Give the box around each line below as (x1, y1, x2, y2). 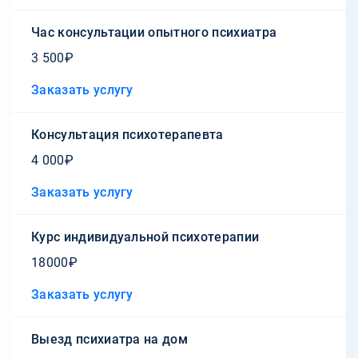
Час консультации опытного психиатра (31, 24, 277, 40)
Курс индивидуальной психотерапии (31, 229, 260, 245)
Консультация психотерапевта (31, 126, 224, 142)
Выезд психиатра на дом (31, 331, 189, 347)
